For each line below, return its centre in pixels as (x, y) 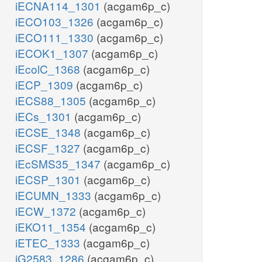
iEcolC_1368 (49, 69)
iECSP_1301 (49, 180)
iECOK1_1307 (53, 53)
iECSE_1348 (49, 132)
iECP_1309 (46, 85)
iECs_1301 (45, 116)
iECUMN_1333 (55, 195)
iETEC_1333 (49, 243)
